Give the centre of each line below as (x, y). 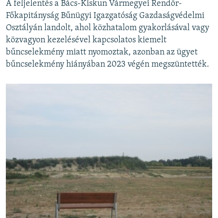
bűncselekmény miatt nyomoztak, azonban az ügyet (102, 53)
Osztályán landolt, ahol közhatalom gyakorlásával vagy (108, 28)
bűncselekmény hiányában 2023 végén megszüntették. (108, 65)
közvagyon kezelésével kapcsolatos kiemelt (86, 40)
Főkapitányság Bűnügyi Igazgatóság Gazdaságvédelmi (105, 16)
